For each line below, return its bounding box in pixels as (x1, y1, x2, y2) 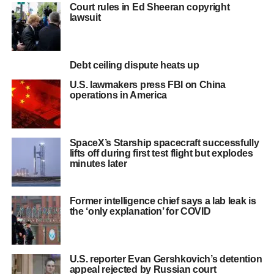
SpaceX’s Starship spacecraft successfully (69, 138, 259, 148)
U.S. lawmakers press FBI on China (69, 80, 226, 90)
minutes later (69, 158, 127, 169)
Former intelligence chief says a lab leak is (69, 196, 256, 206)
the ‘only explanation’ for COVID (69, 206, 211, 217)
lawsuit (69, 12, 101, 23)
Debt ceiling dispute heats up (69, 60, 199, 70)
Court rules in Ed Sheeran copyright (69, 2, 230, 12)
